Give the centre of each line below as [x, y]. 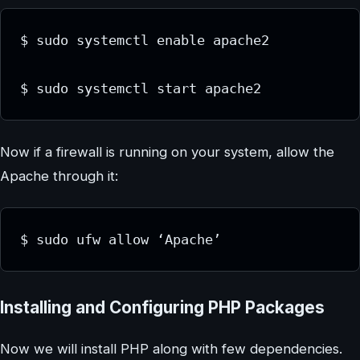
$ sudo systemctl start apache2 [141, 89]
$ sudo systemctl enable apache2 [145, 41]
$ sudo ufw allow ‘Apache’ [121, 240]
